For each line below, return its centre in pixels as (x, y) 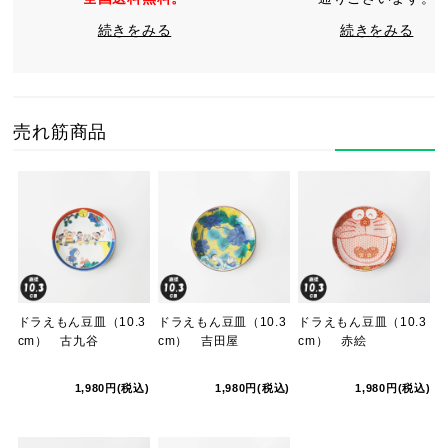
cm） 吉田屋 (198, 340)
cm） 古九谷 (58, 340)
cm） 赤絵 (332, 340)
